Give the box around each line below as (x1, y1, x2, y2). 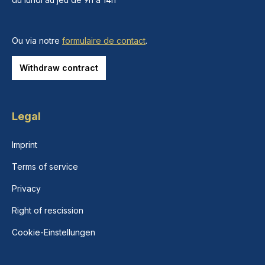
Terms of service (12, 161, 78, 172)
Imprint (12, 140, 37, 150)
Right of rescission (12, 205, 83, 215)
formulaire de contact (62, 35, 146, 46)
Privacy (12, 183, 41, 193)
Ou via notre (12, 35, 62, 46)
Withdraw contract (20, 63, 98, 73)
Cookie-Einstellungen (12, 227, 95, 237)
